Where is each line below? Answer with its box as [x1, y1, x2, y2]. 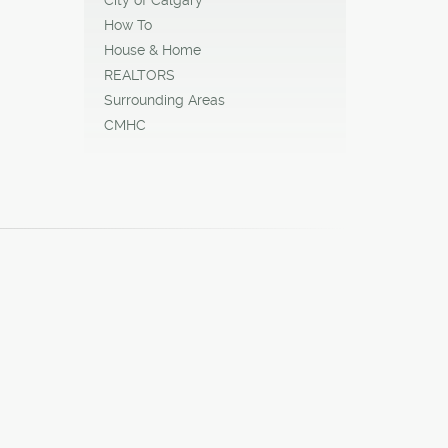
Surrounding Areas [103, 91, 225, 108]
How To [103, 16, 152, 33]
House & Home [103, 41, 201, 58]
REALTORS [103, 66, 175, 83]
